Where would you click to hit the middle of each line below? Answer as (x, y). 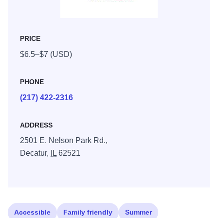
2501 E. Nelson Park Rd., (64, 141)
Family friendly (88, 212)
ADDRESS (36, 125)
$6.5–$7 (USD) (46, 54)
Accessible (32, 212)
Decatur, (35, 153)
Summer (138, 212)
